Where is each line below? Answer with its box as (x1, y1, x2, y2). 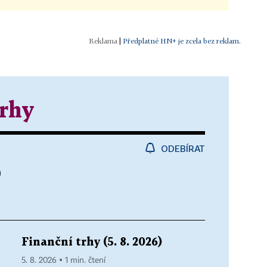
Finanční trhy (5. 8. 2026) (21, 237, 162, 247)
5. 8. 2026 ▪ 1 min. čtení (21, 256, 105, 265)
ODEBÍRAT (161, 142, 205, 154)
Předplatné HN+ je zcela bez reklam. (123, 36, 241, 45)
